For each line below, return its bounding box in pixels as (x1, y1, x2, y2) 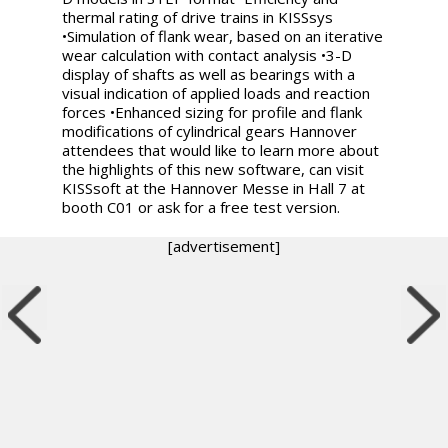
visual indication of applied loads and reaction (62, 82, 371, 103)
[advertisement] (168, 235, 280, 256)
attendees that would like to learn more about (62, 139, 380, 160)
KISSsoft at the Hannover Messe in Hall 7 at (62, 177, 366, 198)
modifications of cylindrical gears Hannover (62, 120, 358, 141)
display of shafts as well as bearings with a (62, 63, 356, 84)
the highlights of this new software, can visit (62, 158, 365, 179)
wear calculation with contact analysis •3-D (62, 44, 353, 65)
